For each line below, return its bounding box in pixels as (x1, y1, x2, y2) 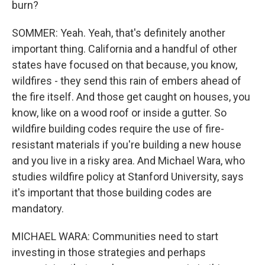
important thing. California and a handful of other (12, 43, 237, 55)
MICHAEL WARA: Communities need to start (12, 230, 218, 243)
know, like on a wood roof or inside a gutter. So (12, 106, 227, 119)
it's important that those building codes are (12, 186, 212, 199)
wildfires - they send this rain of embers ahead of (12, 75, 241, 87)
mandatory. (12, 202, 64, 215)
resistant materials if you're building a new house (12, 138, 241, 151)
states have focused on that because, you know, (12, 59, 237, 71)
